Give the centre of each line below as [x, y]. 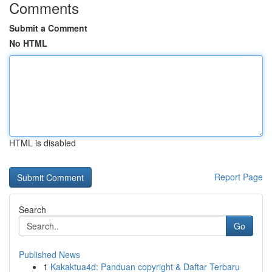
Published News [49, 254]
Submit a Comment [48, 28]
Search [32, 209]
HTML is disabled [42, 143]
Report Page [239, 177]
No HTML [28, 43]
